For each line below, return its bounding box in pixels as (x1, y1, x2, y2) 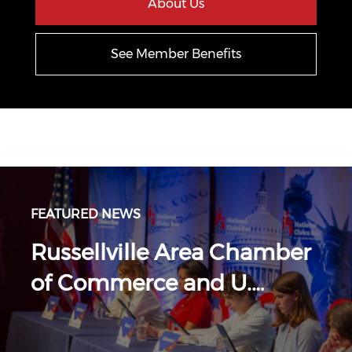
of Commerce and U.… (31, 269, 264, 296)
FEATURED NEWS (31, 207, 141, 222)
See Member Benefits (110, 46, 241, 61)
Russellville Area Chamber (31, 239, 311, 266)
